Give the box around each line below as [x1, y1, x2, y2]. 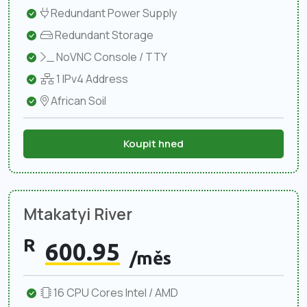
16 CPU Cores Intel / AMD [51, 284, 178, 300]
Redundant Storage [53, 27, 153, 42]
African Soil [49, 93, 106, 108]
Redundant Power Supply [49, 5, 177, 21]
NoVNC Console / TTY [54, 49, 167, 64]
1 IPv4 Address [54, 71, 128, 86]
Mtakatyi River [23, 202, 132, 225]
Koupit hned [123, 136, 184, 151]
